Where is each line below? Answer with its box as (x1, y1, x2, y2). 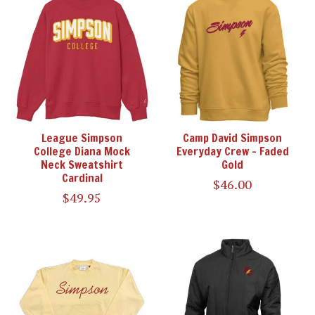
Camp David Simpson (183, 129, 283, 146)
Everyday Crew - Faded (176, 143, 289, 159)
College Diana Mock (34, 143, 131, 159)
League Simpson (41, 129, 123, 146)
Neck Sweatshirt (41, 156, 124, 172)
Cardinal (61, 169, 103, 186)
